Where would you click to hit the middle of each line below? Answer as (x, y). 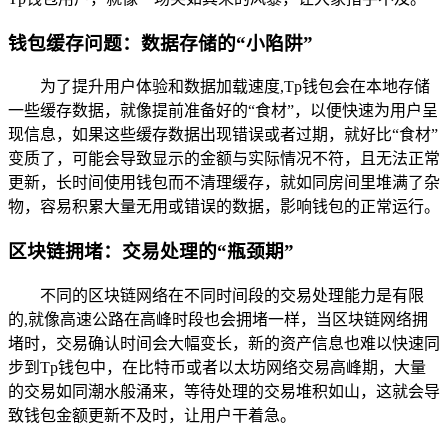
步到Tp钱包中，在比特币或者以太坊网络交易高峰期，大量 (217, 367)
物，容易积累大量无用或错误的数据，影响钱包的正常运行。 (224, 207)
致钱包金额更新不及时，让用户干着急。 (152, 415)
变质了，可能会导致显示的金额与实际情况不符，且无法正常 (224, 159)
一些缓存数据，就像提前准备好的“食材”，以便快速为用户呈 (223, 111)
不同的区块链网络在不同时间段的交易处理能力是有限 (232, 295)
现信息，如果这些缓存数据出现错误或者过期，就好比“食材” (223, 135)
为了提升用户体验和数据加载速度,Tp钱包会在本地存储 (235, 87)
